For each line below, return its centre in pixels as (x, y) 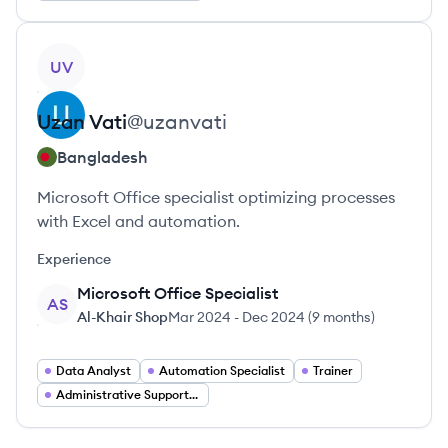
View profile (80, 54)
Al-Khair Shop (122, 317)
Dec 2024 (273, 317)
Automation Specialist (222, 370)
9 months (341, 317)
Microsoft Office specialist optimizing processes (216, 197)
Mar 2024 (199, 317)
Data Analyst (93, 370)
